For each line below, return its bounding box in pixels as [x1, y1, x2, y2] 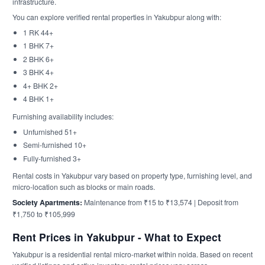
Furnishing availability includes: [12, 111, 114, 121]
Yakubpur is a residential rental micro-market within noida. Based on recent [12, 248, 253, 259]
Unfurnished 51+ [22, 126, 77, 137]
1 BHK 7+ [22, 40, 54, 50]
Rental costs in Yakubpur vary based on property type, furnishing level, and [12, 170, 252, 180]
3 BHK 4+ [22, 67, 54, 77]
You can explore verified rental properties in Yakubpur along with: [12, 11, 221, 22]
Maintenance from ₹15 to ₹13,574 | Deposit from [82, 197, 238, 207]
